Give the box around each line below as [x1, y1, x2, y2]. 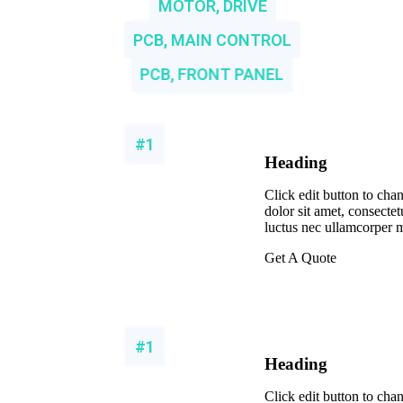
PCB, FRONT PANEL [139, 64, 284, 84]
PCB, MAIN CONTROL [132, 30, 291, 49]
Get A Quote [264, 249, 336, 265]
